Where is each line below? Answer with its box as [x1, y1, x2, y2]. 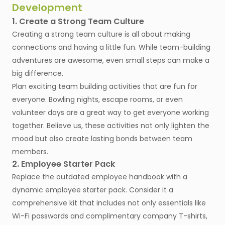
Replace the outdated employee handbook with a [12, 172, 187, 182]
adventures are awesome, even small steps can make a [12, 55, 209, 66]
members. [12, 147, 48, 157]
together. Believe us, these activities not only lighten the [12, 121, 209, 131]
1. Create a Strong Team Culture [12, 16, 144, 28]
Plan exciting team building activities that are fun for [12, 81, 197, 92]
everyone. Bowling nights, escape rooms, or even [12, 94, 183, 105]
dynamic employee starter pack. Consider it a [12, 185, 173, 195]
